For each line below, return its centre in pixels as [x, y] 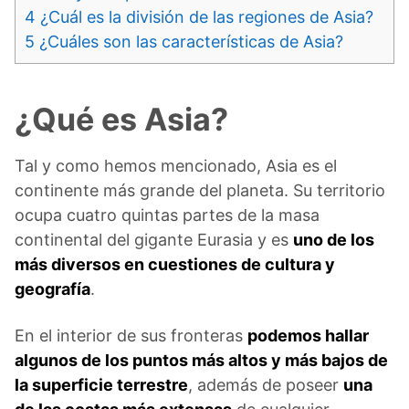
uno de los [334, 240]
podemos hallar [308, 336]
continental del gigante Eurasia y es [154, 240]
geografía [52, 289]
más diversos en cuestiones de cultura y [175, 265]
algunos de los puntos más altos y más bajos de [201, 361]
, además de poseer [266, 385]
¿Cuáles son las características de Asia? [189, 42]
